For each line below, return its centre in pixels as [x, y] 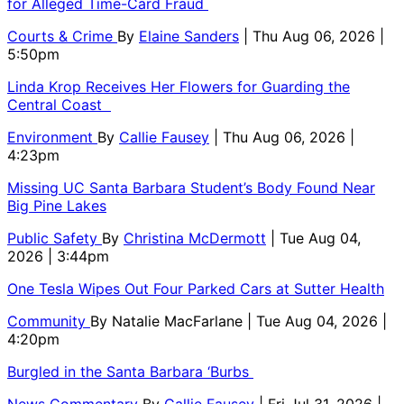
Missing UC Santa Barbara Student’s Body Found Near [191, 187]
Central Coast [59, 104]
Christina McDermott [195, 238]
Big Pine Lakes [57, 205]
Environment [52, 137]
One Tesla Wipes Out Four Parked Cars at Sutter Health [196, 288]
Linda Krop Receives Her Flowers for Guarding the [179, 86]
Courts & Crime [62, 36]
